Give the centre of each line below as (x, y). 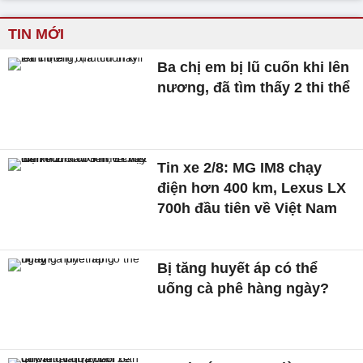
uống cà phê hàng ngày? (243, 288)
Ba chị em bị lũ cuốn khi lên (254, 68)
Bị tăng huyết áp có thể (238, 268)
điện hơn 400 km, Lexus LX (252, 188)
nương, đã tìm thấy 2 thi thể (254, 88)
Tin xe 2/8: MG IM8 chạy (240, 167)
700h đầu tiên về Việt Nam (248, 208)
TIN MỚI (36, 34)
